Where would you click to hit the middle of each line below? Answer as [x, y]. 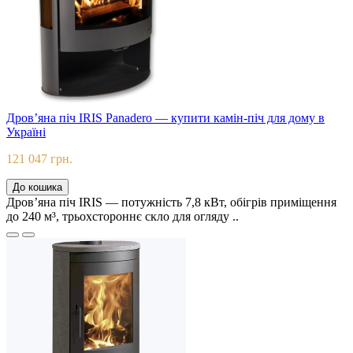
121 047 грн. [39, 159]
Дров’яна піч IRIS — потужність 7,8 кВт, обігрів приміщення [171, 203]
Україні [26, 132]
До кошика [37, 188]
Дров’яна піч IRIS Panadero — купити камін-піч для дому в [165, 118]
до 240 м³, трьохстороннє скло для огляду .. [123, 217]
